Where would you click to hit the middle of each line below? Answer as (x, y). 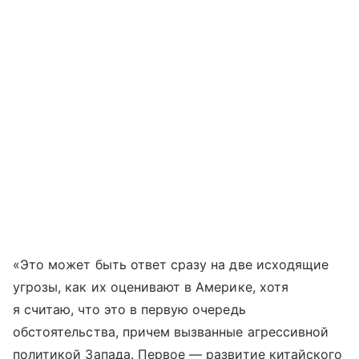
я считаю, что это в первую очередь (129, 309)
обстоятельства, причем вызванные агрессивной (171, 331)
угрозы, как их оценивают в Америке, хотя (151, 286)
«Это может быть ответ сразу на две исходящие (171, 264)
